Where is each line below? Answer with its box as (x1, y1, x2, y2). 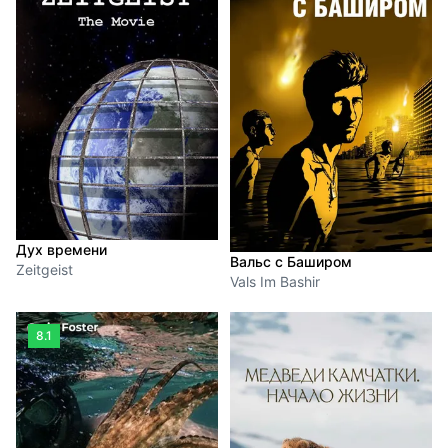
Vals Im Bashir (230, 273, 320, 291)
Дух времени (16, 240, 107, 258)
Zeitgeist (16, 260, 73, 278)
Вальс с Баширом (230, 253, 352, 271)
